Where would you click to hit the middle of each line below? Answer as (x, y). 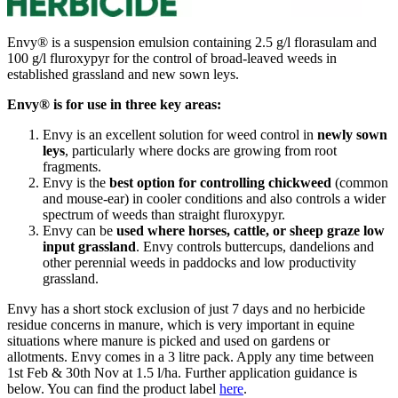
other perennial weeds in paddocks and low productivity (199, 262)
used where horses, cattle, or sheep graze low (251, 230)
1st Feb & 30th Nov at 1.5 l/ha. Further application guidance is (182, 372)
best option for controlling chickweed (220, 182)
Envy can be (80, 230)
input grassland (89, 246)
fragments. (72, 166)
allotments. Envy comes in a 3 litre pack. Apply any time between (191, 356)
